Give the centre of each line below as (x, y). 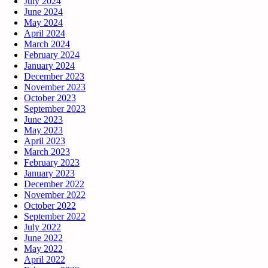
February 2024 (52, 54)
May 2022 (43, 248)
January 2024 (49, 65)
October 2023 (50, 98)
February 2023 (52, 162)
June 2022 (43, 237)
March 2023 (47, 151)
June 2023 (43, 119)
